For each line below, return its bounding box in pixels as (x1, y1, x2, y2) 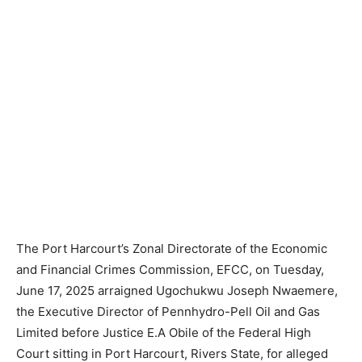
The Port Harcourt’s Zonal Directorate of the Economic (16, 241, 327, 257)
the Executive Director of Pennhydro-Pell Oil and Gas (16, 304, 320, 320)
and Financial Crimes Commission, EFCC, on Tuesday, (16, 262, 324, 278)
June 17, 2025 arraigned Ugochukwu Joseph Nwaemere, (16, 283, 338, 299)
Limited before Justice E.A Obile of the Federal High (16, 325, 311, 341)
